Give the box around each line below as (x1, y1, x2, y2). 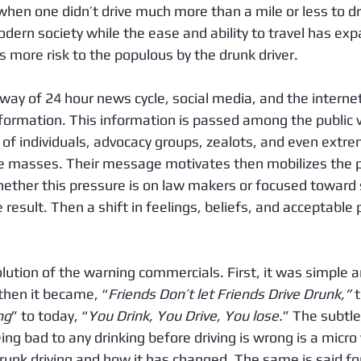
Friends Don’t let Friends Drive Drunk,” (108, 285, 351, 302)
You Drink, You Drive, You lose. (88, 307, 283, 324)
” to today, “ (11, 307, 88, 324)
